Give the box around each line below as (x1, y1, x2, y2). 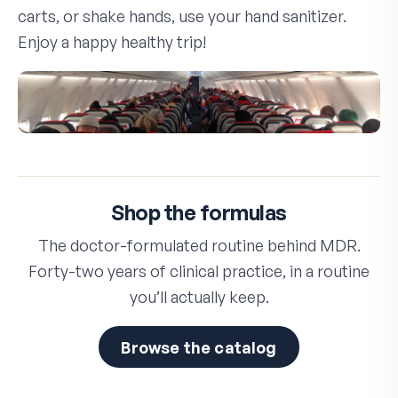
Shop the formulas (110, 199, 288, 227)
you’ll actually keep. (129, 287, 269, 307)
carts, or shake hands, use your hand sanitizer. (18, 5, 346, 26)
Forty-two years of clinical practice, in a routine (28, 261, 370, 282)
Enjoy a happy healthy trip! (18, 31, 206, 52)
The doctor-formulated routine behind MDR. (37, 235, 361, 256)
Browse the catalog (121, 337, 277, 357)
